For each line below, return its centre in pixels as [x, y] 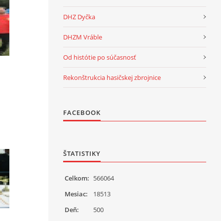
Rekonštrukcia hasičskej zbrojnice [112, 77]
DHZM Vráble [83, 37]
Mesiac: [76, 194]
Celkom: [77, 178]
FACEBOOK [82, 112]
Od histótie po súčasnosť [100, 57]
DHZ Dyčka [79, 17]
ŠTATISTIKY [82, 153]
